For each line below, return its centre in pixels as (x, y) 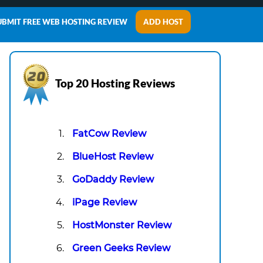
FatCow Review (109, 134)
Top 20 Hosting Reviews (115, 83)
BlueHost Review (113, 157)
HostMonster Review (122, 225)
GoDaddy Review (113, 180)
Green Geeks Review (121, 248)
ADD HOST (163, 22)
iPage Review (104, 203)
